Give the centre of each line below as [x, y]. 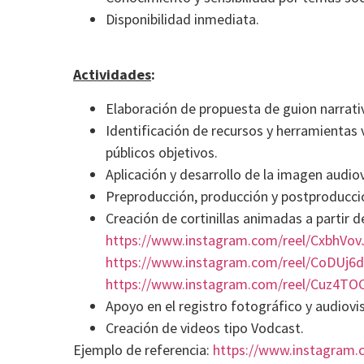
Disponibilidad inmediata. [182, 19]
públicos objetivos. [162, 152]
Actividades [112, 75]
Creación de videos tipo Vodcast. [205, 327]
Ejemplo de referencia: [143, 349]
